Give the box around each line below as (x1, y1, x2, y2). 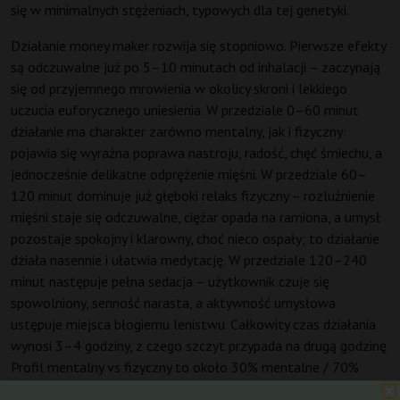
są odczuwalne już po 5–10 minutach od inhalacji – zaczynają (11, 58, 380, 77)
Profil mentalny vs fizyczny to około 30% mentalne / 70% (11, 358, 359, 377)
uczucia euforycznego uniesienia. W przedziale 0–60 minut (11, 101, 359, 120)
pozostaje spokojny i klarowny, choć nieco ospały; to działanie (11, 229, 379, 248)
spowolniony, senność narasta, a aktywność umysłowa (11, 294, 336, 312)
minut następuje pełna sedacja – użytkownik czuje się (11, 272, 329, 291)
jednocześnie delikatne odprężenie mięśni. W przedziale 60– (11, 165, 367, 184)
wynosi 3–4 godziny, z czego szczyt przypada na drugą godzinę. (11, 337, 388, 355)
